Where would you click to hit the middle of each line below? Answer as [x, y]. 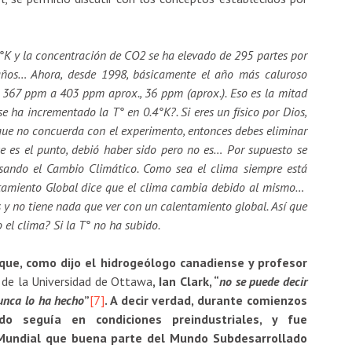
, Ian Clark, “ [186, 281]
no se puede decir [263, 281]
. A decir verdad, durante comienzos [206, 300]
